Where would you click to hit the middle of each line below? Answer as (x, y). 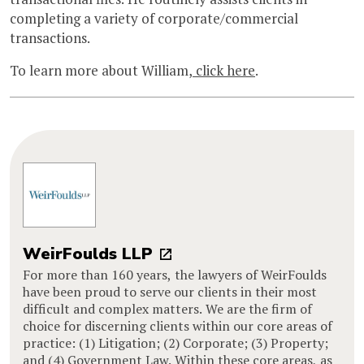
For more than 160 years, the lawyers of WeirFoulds (175, 275)
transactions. (50, 38)
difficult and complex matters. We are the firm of (167, 309)
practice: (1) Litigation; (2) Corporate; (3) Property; (175, 343)
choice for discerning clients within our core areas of (178, 326)
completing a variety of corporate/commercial (154, 19)
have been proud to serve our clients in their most (170, 292)
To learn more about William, (101, 71)
